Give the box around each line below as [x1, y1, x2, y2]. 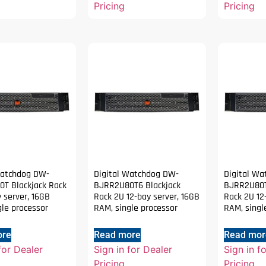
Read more [94, 229, 141, 241]
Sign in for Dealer [94, 243, 173, 256]
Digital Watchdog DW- [94, 168, 179, 181]
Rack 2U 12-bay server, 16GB [94, 191, 200, 204]
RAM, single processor [94, 202, 178, 215]
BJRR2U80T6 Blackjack [94, 179, 181, 192]
